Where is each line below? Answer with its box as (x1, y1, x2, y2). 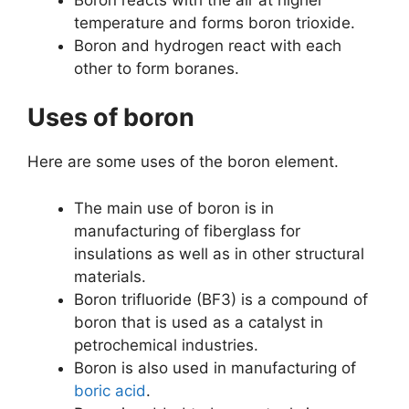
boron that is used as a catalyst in (74, 312, 323, 331)
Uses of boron (27, 102, 194, 132)
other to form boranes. (74, 58, 239, 78)
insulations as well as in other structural (74, 244, 364, 263)
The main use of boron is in (74, 198, 274, 217)
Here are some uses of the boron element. (27, 152, 339, 171)
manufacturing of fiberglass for (74, 221, 300, 240)
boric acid (74, 381, 146, 400)
